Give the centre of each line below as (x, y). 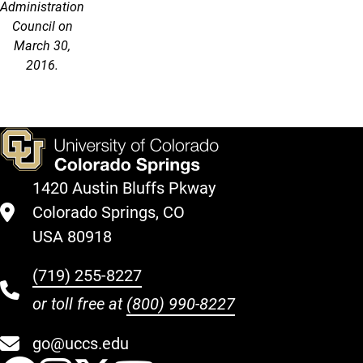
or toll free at (79, 304)
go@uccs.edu (81, 344)
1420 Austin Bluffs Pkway (124, 188)
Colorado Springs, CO (109, 212)
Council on (42, 26)
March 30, (42, 46)
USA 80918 (72, 237)
